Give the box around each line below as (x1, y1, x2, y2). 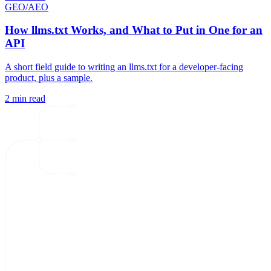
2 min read (5, 93, 45, 103)
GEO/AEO (5, 1, 48, 12)
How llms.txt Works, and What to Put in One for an (5, 24, 263, 37)
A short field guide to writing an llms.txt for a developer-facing (5, 62, 243, 72)
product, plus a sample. (5, 73, 93, 83)
